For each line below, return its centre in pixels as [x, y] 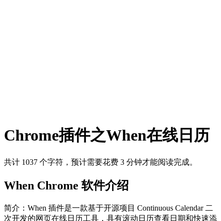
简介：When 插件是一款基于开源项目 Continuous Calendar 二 [109, 208]
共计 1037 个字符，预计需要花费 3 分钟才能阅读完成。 [101, 162]
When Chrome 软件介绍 [66, 185]
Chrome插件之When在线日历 [107, 135]
